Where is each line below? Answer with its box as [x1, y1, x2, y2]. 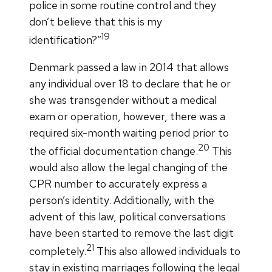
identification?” [29, 32, 101, 47]
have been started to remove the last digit [29, 225, 234, 240]
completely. [29, 243, 86, 258]
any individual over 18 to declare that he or [29, 76, 231, 90]
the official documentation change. [29, 143, 198, 158]
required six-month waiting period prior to [29, 125, 229, 140]
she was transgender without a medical [29, 92, 217, 107]
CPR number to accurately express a [29, 176, 207, 191]
